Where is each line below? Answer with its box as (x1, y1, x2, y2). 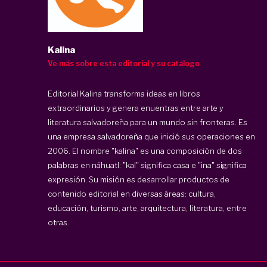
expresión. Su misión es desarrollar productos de (48, 174, 229, 184)
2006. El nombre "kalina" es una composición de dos (48, 145, 242, 156)
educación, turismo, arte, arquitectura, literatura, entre (48, 203, 247, 213)
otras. (48, 217, 69, 227)
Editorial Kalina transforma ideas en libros (48, 88, 200, 98)
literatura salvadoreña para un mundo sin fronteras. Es (48, 117, 247, 127)
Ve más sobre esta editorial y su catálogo (48, 58, 200, 68)
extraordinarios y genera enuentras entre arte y (48, 103, 223, 113)
